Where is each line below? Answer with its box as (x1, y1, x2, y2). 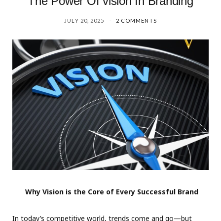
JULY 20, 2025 (64, 17, 105, 24)
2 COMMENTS (115, 17, 157, 24)
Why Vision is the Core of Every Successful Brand (25, 187, 198, 197)
